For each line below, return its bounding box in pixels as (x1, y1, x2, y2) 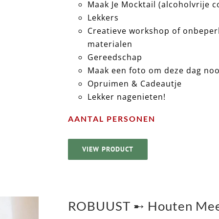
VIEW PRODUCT (82, 145, 134, 154)
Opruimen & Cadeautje (88, 78, 182, 89)
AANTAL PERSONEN (68, 113, 156, 123)
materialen (88, 38, 133, 49)
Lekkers (88, 12, 119, 23)
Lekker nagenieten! (88, 91, 166, 102)
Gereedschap (88, 51, 143, 63)
